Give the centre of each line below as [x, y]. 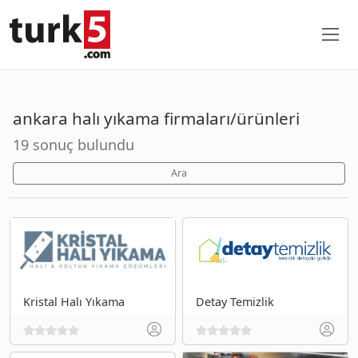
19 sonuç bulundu [74, 144]
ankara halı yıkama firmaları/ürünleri [156, 118]
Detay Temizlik [235, 301]
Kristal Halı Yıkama [74, 301]
